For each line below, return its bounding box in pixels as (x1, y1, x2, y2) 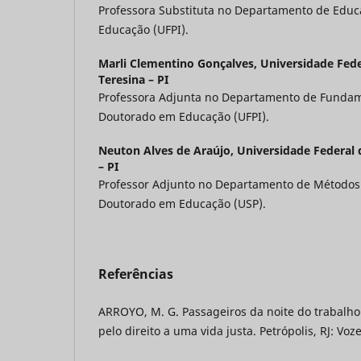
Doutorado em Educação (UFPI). (98, 109, 269, 125)
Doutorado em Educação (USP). (98, 196, 266, 212)
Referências (98, 265, 173, 284)
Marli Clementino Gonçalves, (98, 56, 260, 72)
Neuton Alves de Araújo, (98, 143, 237, 159)
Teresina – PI (98, 72, 168, 88)
